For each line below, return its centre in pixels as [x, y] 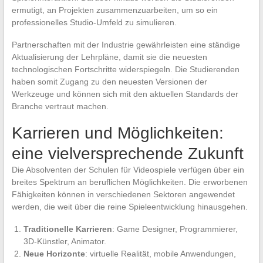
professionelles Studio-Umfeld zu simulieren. [94, 22]
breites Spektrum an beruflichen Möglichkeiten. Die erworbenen [129, 182]
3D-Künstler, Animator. [65, 241]
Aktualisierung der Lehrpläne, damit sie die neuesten [109, 57]
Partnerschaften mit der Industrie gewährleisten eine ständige [126, 44]
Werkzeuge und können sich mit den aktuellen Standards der [125, 94]
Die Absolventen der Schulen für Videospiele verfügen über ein [128, 169]
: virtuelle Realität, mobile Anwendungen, [160, 253]
